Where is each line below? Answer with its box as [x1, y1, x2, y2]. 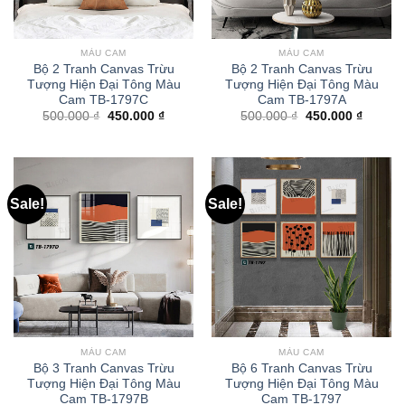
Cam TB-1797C [59, 93, 148, 108]
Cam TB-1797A [257, 93, 346, 108]
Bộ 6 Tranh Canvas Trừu [231, 361, 372, 375]
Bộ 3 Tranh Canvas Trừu [33, 361, 174, 375]
